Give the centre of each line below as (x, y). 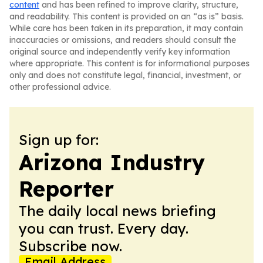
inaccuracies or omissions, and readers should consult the (123, 40)
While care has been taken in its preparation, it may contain (126, 28)
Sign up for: (59, 140)
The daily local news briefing (117, 211)
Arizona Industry (112, 162)
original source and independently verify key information (120, 52)
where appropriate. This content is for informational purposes (129, 63)
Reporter (66, 189)
